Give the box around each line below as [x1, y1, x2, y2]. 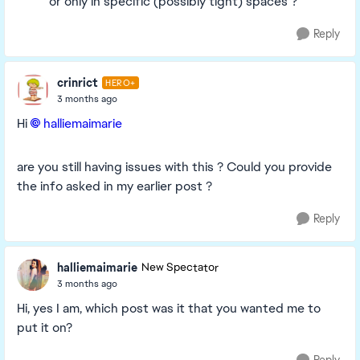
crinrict [57, 75, 98, 90]
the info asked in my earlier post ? [17, 178, 212, 194]
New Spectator [141, 260, 219, 275]
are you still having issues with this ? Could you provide [17, 158, 332, 175]
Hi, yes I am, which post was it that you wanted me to [17, 300, 321, 317]
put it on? [17, 319, 72, 336]
